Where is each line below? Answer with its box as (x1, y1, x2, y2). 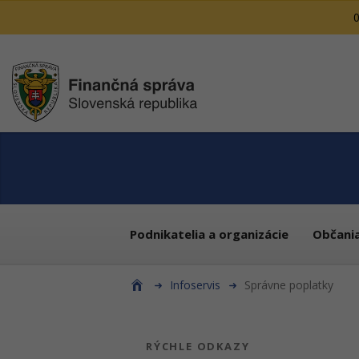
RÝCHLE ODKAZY (146, 339, 250, 353)
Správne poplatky (244, 277, 333, 292)
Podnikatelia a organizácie (130, 226, 288, 242)
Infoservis (170, 277, 220, 292)
